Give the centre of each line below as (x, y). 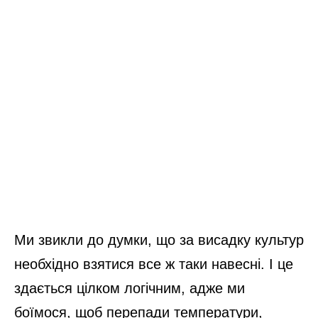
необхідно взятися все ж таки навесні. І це (154, 264)
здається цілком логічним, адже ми (130, 289)
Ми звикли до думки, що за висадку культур (159, 240)
